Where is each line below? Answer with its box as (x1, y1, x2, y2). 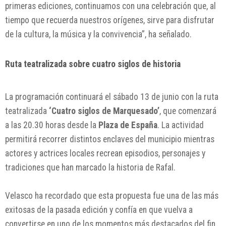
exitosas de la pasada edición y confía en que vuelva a (5, 204, 193, 215)
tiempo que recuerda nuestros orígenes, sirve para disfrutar (5, 15, 214, 25)
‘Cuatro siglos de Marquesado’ (49, 105, 159, 116)
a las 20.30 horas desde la (5, 120, 98, 130)
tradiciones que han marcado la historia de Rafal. (5, 162, 176, 173)
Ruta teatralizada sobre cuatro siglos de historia (5, 59, 181, 69)
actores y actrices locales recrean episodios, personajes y (5, 148, 205, 158)
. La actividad (157, 120, 204, 130)
